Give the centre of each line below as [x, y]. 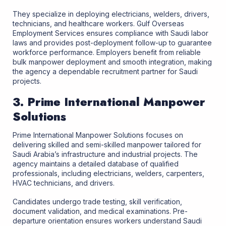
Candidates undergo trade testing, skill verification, [97, 201]
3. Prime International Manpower [109, 102]
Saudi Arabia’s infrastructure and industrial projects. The [105, 154]
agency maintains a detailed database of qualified [96, 163]
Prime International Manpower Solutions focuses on [98, 135]
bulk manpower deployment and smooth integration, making [112, 62]
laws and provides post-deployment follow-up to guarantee [112, 42]
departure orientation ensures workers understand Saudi [107, 220]
